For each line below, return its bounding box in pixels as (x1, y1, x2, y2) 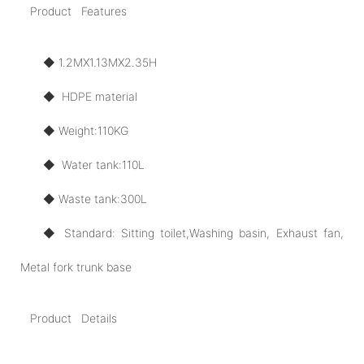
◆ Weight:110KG (43, 123, 128, 137)
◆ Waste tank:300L (43, 191, 147, 206)
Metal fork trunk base (20, 259, 132, 274)
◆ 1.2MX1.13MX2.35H (20, 54, 157, 69)
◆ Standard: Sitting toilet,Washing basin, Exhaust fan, (43, 225, 344, 240)
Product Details (30, 310, 117, 325)
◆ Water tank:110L (43, 157, 145, 171)
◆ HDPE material (43, 89, 137, 103)
